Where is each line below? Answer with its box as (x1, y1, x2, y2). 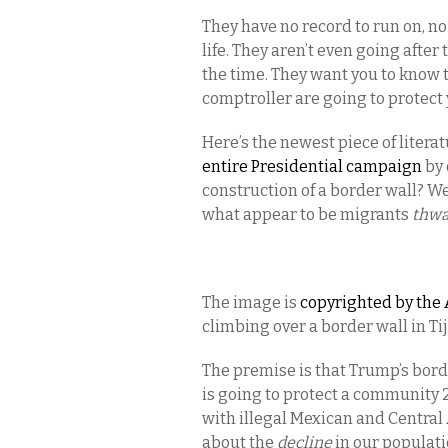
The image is (202, 293, 300, 312)
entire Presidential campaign (202, 157, 422, 176)
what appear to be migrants (202, 205, 412, 224)
